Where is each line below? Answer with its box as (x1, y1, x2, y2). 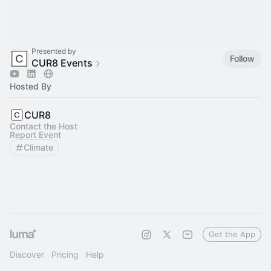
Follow (230, 53, 255, 64)
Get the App (209, 229, 255, 239)
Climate (24, 142, 53, 152)
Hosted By (10, 81, 51, 91)
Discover (10, 249, 44, 260)
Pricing (51, 249, 79, 260)
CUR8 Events (31, 57, 93, 69)
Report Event (10, 129, 61, 140)
